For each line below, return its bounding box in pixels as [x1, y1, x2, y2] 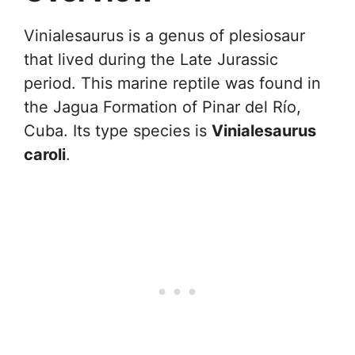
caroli [24, 145, 66, 164]
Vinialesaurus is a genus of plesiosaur [24, 26, 305, 45]
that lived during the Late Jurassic [24, 50, 278, 69]
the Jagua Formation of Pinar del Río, [24, 97, 301, 116]
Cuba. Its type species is [24, 121, 212, 140]
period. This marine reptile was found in [24, 74, 321, 93]
